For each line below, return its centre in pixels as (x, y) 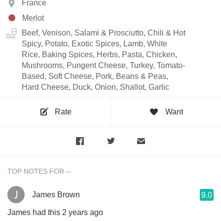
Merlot (33, 18)
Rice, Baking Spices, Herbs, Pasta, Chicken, (99, 54)
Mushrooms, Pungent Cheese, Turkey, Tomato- (103, 65)
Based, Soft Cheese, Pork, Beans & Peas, (95, 76)
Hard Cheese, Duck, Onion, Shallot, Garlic (95, 87)
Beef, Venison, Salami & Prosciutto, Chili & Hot (104, 33)
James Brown (56, 194)
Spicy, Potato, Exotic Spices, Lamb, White (94, 43)
